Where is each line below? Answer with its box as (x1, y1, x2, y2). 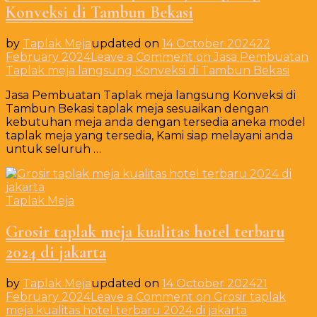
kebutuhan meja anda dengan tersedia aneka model (6, 115, 306, 129)
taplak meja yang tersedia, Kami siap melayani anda (6, 129, 293, 143)
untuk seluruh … (6, 142, 101, 156)
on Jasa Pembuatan (193, 50, 309, 64)
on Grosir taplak (193, 290, 286, 304)
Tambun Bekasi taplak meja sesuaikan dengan (6, 102, 269, 116)
